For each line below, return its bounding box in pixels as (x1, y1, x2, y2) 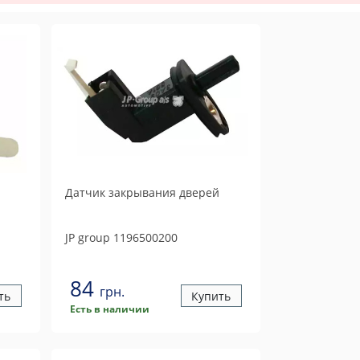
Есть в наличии (69, 302, 149, 316)
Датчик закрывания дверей (64, 185, 219, 200)
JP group (64, 230, 110, 245)
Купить (191, 288, 231, 304)
